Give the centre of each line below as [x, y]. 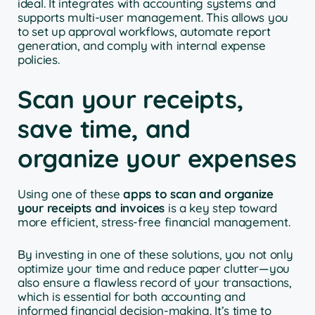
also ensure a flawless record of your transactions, [155, 282]
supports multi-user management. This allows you [153, 17]
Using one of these [71, 194]
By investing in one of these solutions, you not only [155, 254]
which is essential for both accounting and [131, 296]
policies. [39, 59]
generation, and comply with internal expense [142, 45]
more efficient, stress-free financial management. [154, 222]
